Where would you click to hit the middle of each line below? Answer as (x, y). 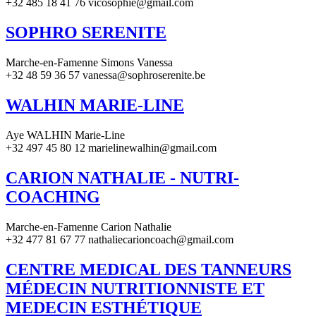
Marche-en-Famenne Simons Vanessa (89, 63)
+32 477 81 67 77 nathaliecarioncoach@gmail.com (120, 239)
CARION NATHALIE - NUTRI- (122, 177)
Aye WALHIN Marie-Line (65, 135)
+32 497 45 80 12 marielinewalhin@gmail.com (111, 147)
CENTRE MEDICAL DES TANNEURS (148, 269)
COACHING (53, 196)
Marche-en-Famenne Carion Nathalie (89, 226)
